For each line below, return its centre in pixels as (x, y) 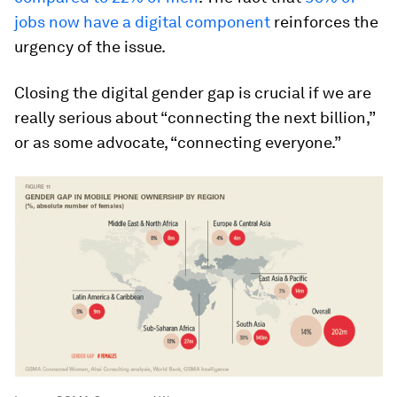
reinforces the (324, 22)
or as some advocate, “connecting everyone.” (178, 142)
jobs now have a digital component (142, 22)
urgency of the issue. (90, 47)
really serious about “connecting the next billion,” (195, 117)
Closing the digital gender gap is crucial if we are (193, 93)
